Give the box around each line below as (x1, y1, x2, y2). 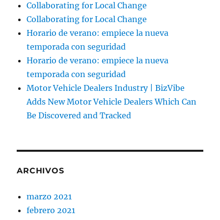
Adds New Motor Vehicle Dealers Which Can (27, 96, 197, 107)
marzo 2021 (27, 191, 72, 201)
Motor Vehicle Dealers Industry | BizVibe (27, 82, 185, 93)
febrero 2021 (27, 205, 76, 215)
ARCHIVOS (17, 165, 64, 175)
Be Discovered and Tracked (27, 110, 132, 120)
